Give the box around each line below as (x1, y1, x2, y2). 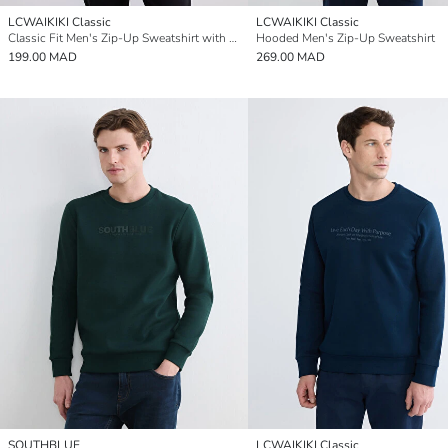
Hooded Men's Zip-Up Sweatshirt (256, 29, 435, 46)
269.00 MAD (256, 48, 325, 65)
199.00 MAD (8, 48, 77, 65)
